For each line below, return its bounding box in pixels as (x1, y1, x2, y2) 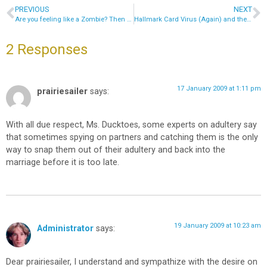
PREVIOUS (15, 4, 49, 14)
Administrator (37, 223, 94, 234)
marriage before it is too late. (6, 157, 119, 168)
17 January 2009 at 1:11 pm (177, 84, 261, 92)
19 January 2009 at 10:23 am (174, 221, 261, 229)
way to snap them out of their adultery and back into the (6, 145, 225, 156)
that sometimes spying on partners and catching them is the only (6, 132, 258, 143)
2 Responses (6, 41, 88, 58)
